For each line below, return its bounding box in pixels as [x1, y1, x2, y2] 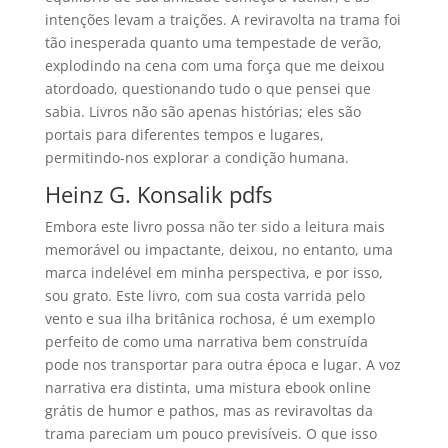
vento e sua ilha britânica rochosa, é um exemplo [44, 309, 375, 328]
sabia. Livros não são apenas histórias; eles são [44, 102, 361, 121]
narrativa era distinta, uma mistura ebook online [44, 378, 371, 397]
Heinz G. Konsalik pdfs [44, 179, 272, 209]
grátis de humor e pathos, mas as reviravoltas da [44, 401, 373, 420]
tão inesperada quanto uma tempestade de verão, [44, 33, 382, 52]
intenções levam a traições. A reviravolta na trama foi [44, 10, 401, 29]
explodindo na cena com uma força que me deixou [44, 56, 385, 75]
